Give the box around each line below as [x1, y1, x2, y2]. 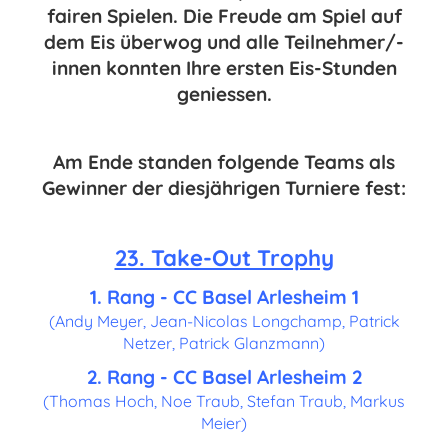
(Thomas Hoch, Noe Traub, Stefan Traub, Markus [43, 391, 405, 411]
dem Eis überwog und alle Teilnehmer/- [44, 30, 404, 54]
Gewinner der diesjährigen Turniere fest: [42, 176, 406, 200]
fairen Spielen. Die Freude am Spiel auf [46, 4, 402, 28]
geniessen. [176, 82, 272, 106]
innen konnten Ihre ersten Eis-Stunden [51, 56, 397, 80]
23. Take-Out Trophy [114, 244, 334, 272]
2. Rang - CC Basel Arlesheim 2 [86, 365, 362, 389]
